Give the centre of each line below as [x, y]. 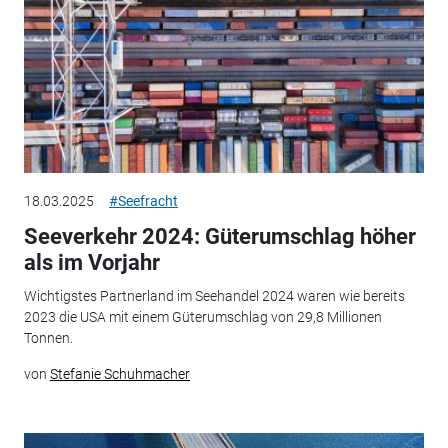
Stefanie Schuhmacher [119, 374]
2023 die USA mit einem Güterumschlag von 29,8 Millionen [202, 317]
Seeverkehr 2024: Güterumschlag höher [219, 236]
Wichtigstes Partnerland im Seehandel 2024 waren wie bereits [214, 296]
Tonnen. [48, 338]
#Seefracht [143, 200]
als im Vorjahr [91, 262]
